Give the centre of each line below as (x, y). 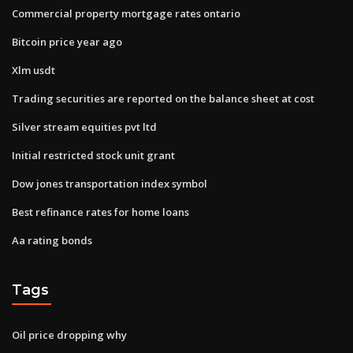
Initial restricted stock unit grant (93, 155)
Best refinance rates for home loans (100, 212)
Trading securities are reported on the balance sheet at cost (163, 98)
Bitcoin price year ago (67, 41)
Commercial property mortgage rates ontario (126, 13)
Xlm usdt (33, 70)
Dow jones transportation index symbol (110, 183)
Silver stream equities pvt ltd (84, 126)
